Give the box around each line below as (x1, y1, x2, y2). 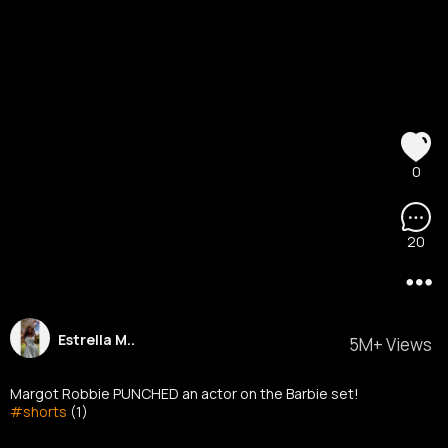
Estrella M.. (58, 330, 138, 350)
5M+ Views (349, 333, 432, 356)
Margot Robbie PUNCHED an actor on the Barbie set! (10, 384, 359, 403)
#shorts (10, 402, 67, 421)
